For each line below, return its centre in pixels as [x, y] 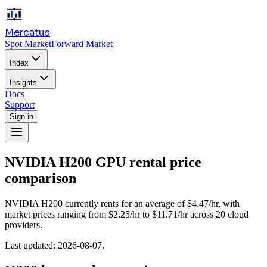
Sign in [21, 117]
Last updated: [30, 245]
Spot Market [28, 44]
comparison [41, 178]
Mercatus [27, 32]
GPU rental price [147, 162]
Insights [23, 83]
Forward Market [82, 44]
